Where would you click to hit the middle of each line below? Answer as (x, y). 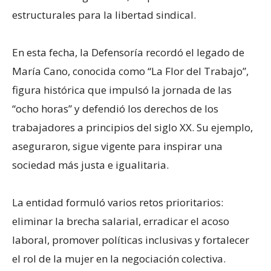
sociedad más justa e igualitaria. (90, 165)
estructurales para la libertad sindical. (104, 15)
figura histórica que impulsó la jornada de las (122, 90)
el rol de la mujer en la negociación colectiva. (119, 258)
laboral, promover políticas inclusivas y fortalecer (131, 240)
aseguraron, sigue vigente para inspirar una (117, 146)
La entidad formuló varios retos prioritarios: (118, 202)
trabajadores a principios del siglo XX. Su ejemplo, (132, 127)
